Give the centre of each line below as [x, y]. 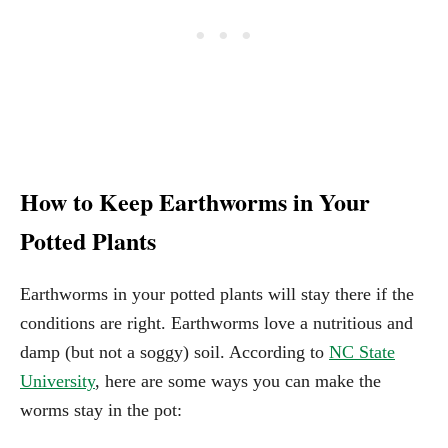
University [57, 381]
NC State [362, 352]
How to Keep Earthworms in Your [195, 202]
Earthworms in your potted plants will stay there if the [217, 294]
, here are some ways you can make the [238, 381]
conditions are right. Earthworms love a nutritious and [216, 323]
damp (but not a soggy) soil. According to [174, 352]
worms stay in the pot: [101, 410]
